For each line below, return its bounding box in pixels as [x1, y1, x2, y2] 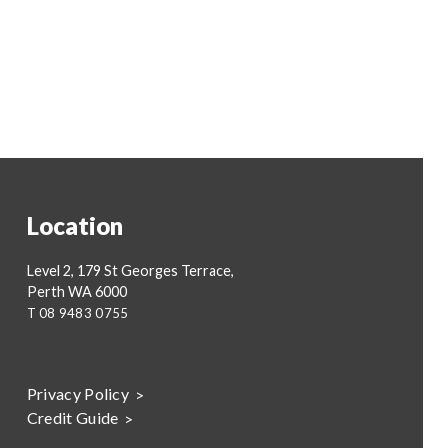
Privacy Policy [26, 384, 130, 403]
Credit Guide [26, 408, 119, 427]
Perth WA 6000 [26, 283, 127, 300]
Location [26, 211, 123, 240]
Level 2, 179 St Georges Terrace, [26, 262, 234, 279]
